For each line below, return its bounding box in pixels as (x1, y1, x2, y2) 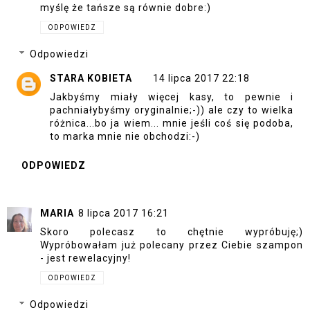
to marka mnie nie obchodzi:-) (50, 131, 200, 142)
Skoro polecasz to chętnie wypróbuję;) (40, 226, 303, 237)
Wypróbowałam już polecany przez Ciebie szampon (40, 239, 303, 250)
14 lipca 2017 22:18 (153, 73, 250, 84)
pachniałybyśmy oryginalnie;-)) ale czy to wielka (50, 104, 293, 116)
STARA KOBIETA (50, 73, 132, 84)
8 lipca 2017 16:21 (78, 207, 169, 219)
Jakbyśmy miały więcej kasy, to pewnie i (50, 91, 293, 102)
